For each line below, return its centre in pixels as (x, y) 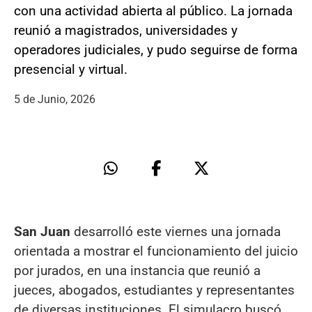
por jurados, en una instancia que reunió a (137, 270)
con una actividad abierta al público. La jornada (153, 10)
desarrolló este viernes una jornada (175, 231)
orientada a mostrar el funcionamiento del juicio (156, 251)
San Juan (42, 231)
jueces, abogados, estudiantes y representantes (154, 290)
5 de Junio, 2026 (55, 99)
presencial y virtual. (71, 69)
